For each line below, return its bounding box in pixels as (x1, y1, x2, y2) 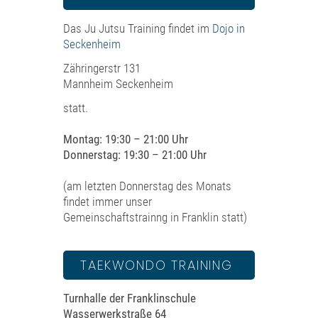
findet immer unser (63, 194, 152, 209)
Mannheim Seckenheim (63, 77, 173, 91)
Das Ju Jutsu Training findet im (63, 21, 212, 35)
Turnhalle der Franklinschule (63, 291, 196, 305)
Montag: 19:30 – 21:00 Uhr (63, 132, 188, 146)
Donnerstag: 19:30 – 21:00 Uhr (63, 148, 207, 162)
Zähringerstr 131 (63, 61, 141, 75)
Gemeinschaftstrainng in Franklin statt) (63, 210, 247, 224)
